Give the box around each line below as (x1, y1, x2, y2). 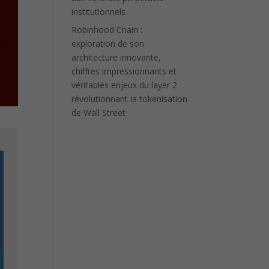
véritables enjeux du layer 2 (71, 79, 178, 91)
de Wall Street (71, 107, 126, 118)
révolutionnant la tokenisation (71, 93, 188, 104)
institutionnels (71, 6, 126, 17)
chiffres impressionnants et (71, 65, 177, 77)
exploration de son (71, 38, 145, 49)
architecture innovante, (71, 52, 162, 63)
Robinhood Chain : (71, 24, 143, 35)
